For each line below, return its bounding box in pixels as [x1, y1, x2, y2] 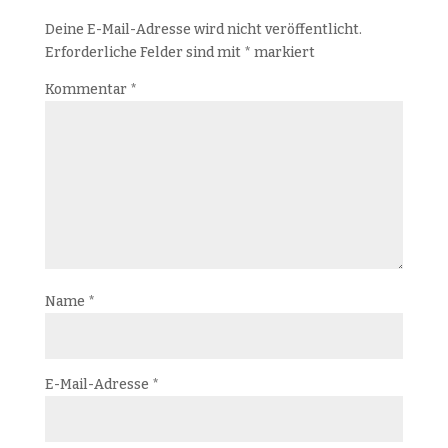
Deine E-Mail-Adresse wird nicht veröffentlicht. [44, 21, 362, 39]
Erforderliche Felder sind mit [44, 44, 244, 62]
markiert [250, 44, 315, 62]
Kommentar [44, 81, 130, 99]
